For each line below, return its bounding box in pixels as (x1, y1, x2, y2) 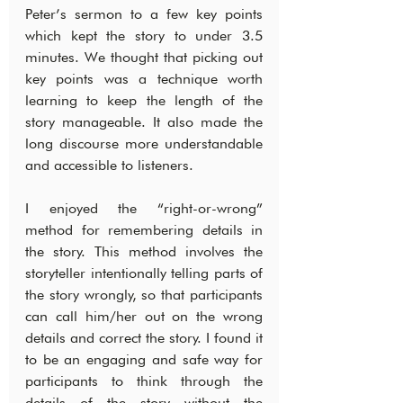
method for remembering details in (25, 221, 263, 239)
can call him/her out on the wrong (25, 308, 263, 326)
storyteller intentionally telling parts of (25, 264, 263, 282)
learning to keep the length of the (25, 92, 263, 110)
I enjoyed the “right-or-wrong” (25, 200, 263, 218)
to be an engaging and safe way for (25, 351, 263, 369)
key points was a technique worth (25, 70, 263, 88)
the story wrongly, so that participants (25, 286, 263, 304)
